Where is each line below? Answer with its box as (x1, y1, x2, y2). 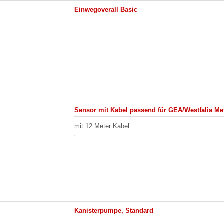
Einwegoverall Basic (74, 6, 138, 13)
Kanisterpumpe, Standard (74, 207, 154, 214)
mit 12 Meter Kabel (74, 122, 132, 130)
